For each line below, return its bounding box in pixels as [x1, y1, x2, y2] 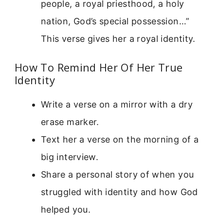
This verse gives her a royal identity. [41, 34, 196, 44]
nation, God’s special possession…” [41, 16, 190, 27]
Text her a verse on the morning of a [41, 134, 199, 145]
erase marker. [41, 117, 99, 127]
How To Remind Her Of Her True [15, 60, 183, 75]
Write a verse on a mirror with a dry [41, 99, 193, 110]
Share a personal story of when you [41, 169, 194, 180]
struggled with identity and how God [41, 187, 198, 198]
